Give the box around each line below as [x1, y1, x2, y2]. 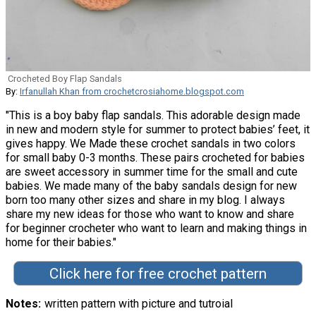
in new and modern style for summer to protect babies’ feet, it [6, 122, 310, 136]
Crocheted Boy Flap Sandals [8, 73, 122, 84]
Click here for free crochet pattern [49, 265, 267, 282]
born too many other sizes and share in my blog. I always [6, 193, 285, 207]
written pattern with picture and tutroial [44, 297, 233, 311]
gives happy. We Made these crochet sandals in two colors [6, 136, 296, 150]
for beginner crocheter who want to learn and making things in [6, 221, 307, 235]
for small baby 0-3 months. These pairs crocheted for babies [6, 150, 305, 164]
